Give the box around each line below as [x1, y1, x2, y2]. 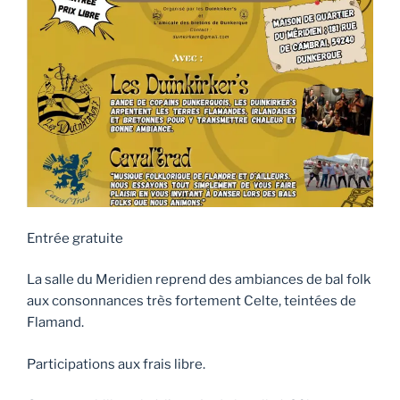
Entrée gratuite [27, 229, 123, 246]
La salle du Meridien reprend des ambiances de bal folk [27, 271, 371, 288]
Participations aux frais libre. [27, 355, 205, 372]
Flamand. [27, 314, 84, 331]
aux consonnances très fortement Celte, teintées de [27, 293, 356, 310]
